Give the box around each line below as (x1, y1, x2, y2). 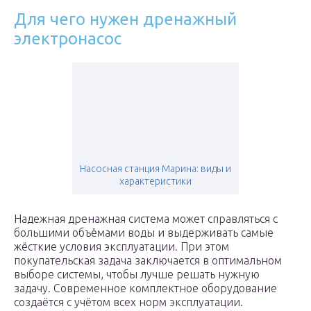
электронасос (14, 29, 121, 49)
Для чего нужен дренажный (14, 10, 237, 29)
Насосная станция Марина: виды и (80, 163, 231, 175)
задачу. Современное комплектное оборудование (14, 282, 277, 295)
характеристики (119, 176, 192, 187)
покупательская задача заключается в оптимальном (14, 254, 282, 267)
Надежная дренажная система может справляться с (14, 212, 278, 226)
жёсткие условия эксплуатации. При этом (14, 240, 229, 253)
